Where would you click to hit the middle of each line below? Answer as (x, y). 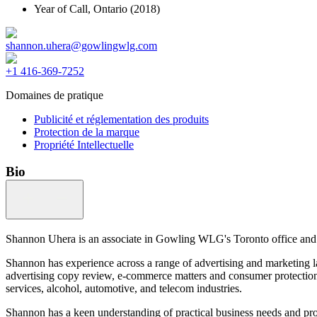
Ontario (110, 8)
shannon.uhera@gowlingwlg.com (81, 45)
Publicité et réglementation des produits (121, 119)
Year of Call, (64, 8)
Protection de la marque (87, 132)
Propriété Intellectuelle (84, 144)
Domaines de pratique (54, 95)
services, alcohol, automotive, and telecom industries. (124, 289)
